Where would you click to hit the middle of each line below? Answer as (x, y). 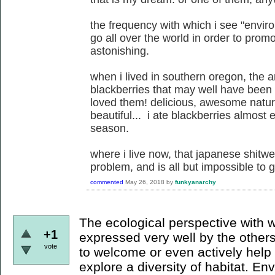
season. (110, 128)
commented (107, 182)
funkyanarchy (196, 182)
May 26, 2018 (145, 182)
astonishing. (120, 51)
